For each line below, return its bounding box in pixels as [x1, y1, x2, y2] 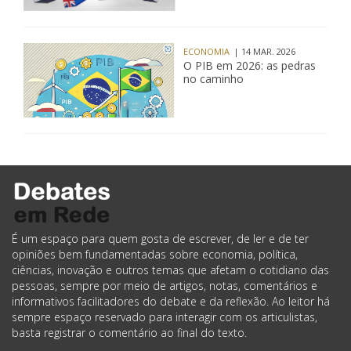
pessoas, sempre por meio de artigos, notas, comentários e [12, 278, 317, 293]
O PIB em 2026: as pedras [183, 58, 316, 73]
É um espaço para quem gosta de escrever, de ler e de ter [12, 231, 309, 246]
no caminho [183, 71, 244, 86]
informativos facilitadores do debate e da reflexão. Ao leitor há [12, 294, 330, 309]
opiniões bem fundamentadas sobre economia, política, [12, 247, 298, 262]
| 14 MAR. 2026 [233, 45, 295, 57]
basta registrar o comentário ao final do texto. [12, 325, 247, 340]
